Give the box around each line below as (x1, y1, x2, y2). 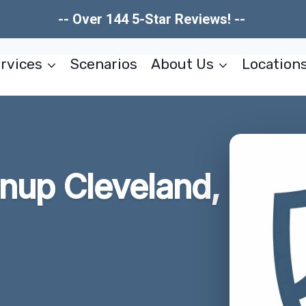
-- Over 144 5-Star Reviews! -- (57, 11, 249, 27)
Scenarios (70, 55, 138, 73)
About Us (150, 55, 214, 73)
